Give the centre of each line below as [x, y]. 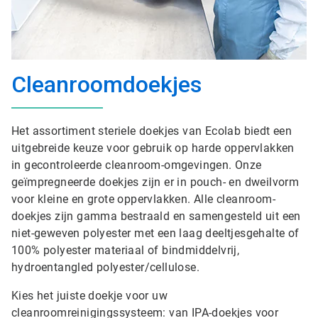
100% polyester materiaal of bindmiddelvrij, [126, 250]
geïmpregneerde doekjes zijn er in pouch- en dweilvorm [155, 182]
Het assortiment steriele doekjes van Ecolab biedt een [152, 131]
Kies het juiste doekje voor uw [89, 296]
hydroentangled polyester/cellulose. [105, 267]
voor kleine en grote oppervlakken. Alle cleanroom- [143, 199]
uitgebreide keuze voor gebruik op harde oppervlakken [153, 148]
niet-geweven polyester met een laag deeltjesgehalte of [155, 233]
